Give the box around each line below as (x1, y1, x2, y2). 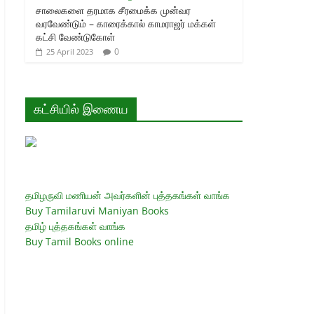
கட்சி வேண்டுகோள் (36, 29, 115, 43)
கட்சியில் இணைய (34, 100, 128, 117)
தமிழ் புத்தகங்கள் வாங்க (25, 219, 125, 233)
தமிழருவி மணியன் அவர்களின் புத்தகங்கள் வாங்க (25, 188, 230, 202)
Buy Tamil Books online (25, 234, 134, 248)
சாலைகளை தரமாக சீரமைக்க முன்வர (36, 3, 191, 17)
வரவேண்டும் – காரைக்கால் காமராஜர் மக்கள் (36, 16, 216, 30)
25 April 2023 (46, 46, 93, 57)
